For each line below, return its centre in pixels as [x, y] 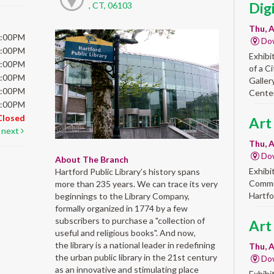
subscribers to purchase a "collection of [130, 220]
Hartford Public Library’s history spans [127, 171]
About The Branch [91, 159]
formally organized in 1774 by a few [121, 208]
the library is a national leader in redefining [135, 245]
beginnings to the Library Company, [122, 196]
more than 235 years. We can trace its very [136, 183]
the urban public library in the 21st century [136, 257]
